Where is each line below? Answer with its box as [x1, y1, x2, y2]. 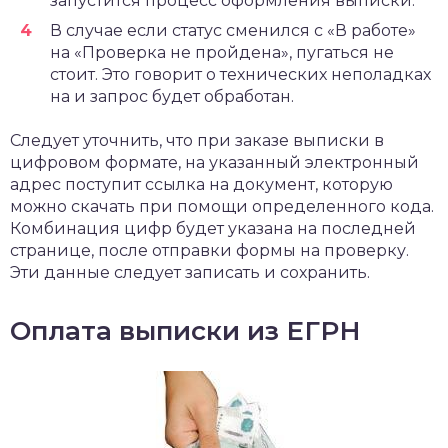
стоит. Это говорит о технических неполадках [50, 65, 431, 84]
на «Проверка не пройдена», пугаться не [50, 43, 394, 62]
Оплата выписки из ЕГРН [10, 315, 361, 347]
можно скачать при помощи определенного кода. [10, 197, 434, 216]
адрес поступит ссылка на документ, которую [10, 175, 393, 194]
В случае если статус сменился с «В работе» [50, 21, 416, 40]
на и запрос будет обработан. [50, 87, 294, 106]
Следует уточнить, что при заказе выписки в [10, 131, 384, 150]
